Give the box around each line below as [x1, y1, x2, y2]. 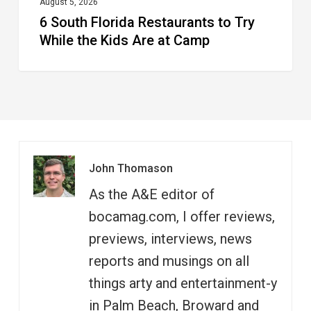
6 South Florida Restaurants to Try [39, 13, 255, 31]
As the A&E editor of [88, 186, 215, 203]
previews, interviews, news [88, 230, 252, 248]
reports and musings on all [88, 253, 249, 270]
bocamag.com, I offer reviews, [88, 208, 275, 226]
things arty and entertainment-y [88, 275, 277, 292]
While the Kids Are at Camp [39, 31, 210, 49]
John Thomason [88, 162, 173, 176]
